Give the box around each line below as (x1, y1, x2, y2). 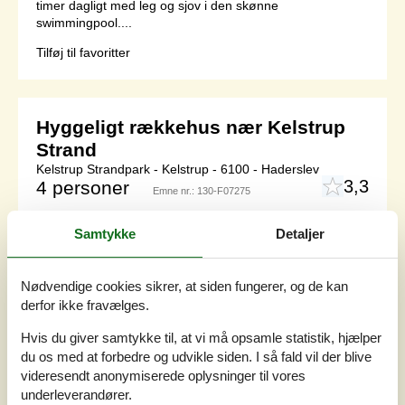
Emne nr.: (153, 185, 197, 197)
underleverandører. (21, 387, 132, 403)
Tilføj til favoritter (36, 45, 130, 61)
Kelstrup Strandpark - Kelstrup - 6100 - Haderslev (36, 162, 319, 177)
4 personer (36, 177, 129, 199)
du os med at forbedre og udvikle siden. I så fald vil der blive (21, 349, 372, 365)
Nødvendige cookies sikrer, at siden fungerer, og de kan (21, 278, 348, 295)
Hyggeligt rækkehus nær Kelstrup (36, 117, 345, 138)
